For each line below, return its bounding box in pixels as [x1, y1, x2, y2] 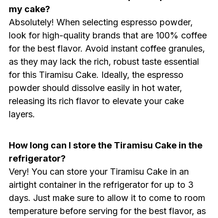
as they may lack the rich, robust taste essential [8, 56, 199, 67]
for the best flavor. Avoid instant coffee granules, [8, 43, 205, 54]
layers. [8, 109, 35, 119]
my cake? [8, 3, 50, 14]
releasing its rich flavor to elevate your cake [8, 95, 184, 106]
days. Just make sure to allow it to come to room [8, 192, 205, 203]
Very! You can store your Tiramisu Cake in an [8, 166, 189, 177]
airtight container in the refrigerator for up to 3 [8, 179, 194, 190]
